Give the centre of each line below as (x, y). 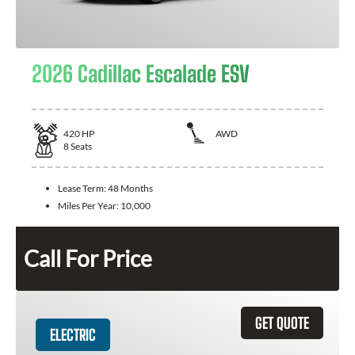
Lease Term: (83, 188)
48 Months (130, 188)
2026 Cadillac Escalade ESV (141, 73)
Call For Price (88, 258)
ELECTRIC (73, 334)
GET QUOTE (282, 323)
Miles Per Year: (89, 205)
